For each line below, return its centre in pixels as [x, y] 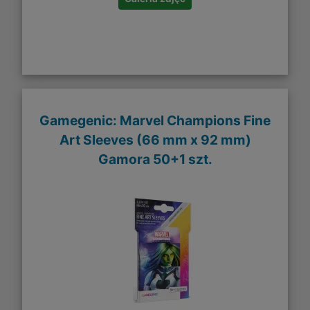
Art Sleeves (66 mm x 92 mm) [155, 139]
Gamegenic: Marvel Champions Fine [155, 120]
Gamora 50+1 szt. [155, 159]
